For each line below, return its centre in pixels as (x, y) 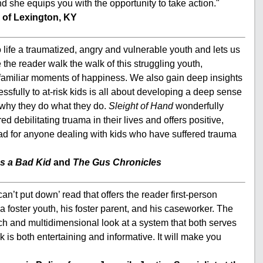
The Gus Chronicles (117, 162)
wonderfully (198, 106)
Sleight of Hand (141, 106)
